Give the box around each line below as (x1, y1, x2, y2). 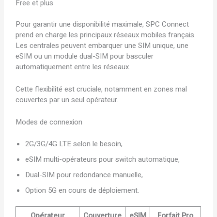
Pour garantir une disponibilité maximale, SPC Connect (15, 19, 189, 30)
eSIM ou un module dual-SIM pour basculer (15, 51, 154, 62)
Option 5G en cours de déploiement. (25, 185, 139, 196)
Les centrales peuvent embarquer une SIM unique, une (15, 40, 189, 51)
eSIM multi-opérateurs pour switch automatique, (25, 154, 180, 165)
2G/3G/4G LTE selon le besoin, (25, 138, 123, 149)
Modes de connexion (15, 117, 83, 128)
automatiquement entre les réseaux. (15, 62, 131, 73)
